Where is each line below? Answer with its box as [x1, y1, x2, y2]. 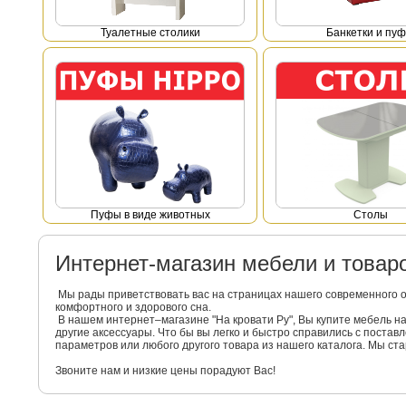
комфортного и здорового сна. [54, 301, 211, 314]
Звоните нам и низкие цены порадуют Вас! [54, 364, 275, 377]
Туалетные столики [100, 26, 200, 39]
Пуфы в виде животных [90, 208, 210, 221]
